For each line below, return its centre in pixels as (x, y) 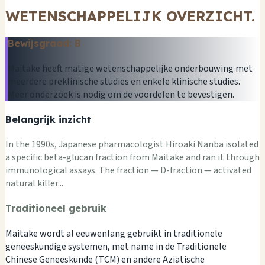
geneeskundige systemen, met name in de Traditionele (116, 246)
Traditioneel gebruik (56, 209)
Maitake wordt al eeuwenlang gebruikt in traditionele (114, 233)
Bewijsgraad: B (44, 43)
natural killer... (34, 184)
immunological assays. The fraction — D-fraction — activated (128, 171)
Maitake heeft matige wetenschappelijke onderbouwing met (130, 68)
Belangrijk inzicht (48, 119)
